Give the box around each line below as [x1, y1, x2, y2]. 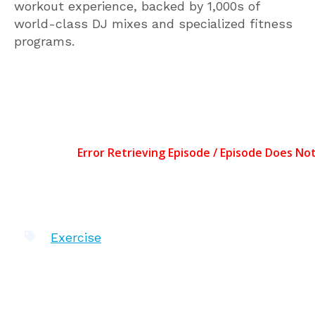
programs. [14, 33, 75, 49]
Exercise [51, 230, 101, 245]
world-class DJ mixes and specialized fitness [14, 15, 292, 31]
